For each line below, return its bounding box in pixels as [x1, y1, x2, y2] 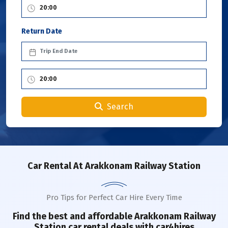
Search [107, 102, 133, 111]
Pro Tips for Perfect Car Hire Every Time [46, 193, 182, 202]
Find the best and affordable [12, 211, 134, 222]
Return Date [21, 27, 62, 36]
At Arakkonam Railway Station [71, 160, 201, 172]
